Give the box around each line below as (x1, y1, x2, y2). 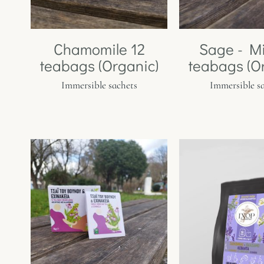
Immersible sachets (61, 78, 137, 91)
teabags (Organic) (39, 55, 159, 75)
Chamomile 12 (53, 38, 145, 59)
